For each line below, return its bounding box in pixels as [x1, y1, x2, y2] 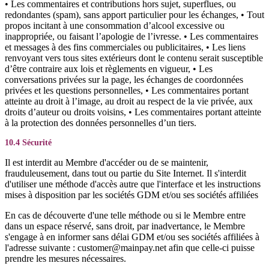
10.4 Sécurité [5, 138, 52, 147]
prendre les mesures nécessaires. [5, 253, 126, 264]
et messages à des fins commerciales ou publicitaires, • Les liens [5, 42, 246, 52]
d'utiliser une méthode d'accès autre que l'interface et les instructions [5, 179, 261, 189]
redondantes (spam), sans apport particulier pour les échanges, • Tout [5, 10, 264, 20]
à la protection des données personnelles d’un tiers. [5, 118, 196, 128]
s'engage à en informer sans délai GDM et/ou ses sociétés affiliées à [5, 232, 259, 242]
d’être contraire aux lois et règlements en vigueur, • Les [5, 64, 213, 74]
